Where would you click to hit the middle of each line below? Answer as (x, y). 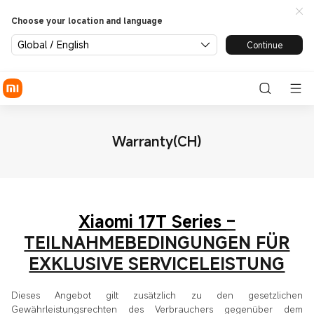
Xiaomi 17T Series (152, 221)
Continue (264, 45)
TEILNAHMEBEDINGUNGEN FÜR (157, 242)
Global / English (53, 45)
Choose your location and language (87, 20)
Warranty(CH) (157, 141)
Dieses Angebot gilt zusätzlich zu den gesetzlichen (157, 295)
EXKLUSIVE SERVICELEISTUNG (157, 263)
